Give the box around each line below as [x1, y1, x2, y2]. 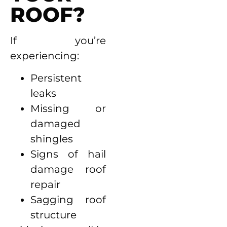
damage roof [30, 163, 106, 176]
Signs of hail [30, 148, 106, 161]
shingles [30, 133, 73, 145]
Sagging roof [30, 194, 106, 206]
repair [30, 178, 60, 191]
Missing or [30, 102, 106, 115]
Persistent [30, 72, 82, 85]
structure [30, 209, 77, 221]
